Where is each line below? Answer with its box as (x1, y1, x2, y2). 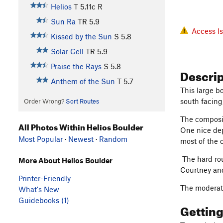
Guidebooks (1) (18, 196, 69, 205)
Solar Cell (50, 46, 84, 56)
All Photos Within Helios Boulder (18, 119, 143, 133)
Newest (68, 134, 94, 144)
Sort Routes (65, 97, 99, 105)
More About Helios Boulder (18, 156, 112, 165)
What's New (18, 185, 59, 194)
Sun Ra (50, 16, 76, 26)
